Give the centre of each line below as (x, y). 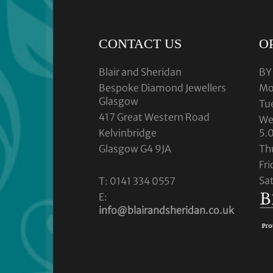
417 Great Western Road (154, 117)
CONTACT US (140, 44)
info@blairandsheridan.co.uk (166, 211)
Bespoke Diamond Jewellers (162, 88)
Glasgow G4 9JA (135, 149)
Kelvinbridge (128, 133)
